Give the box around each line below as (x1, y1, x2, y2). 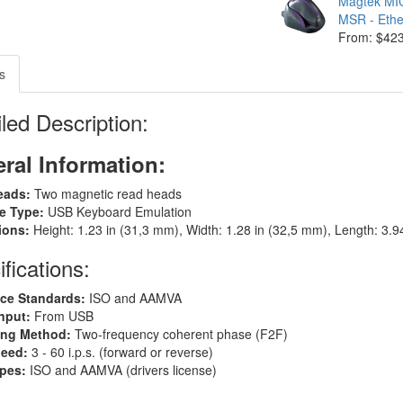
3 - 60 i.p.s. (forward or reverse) (31, 343, 213, 361)
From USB (33, 307, 94, 325)
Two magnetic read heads (33, 184, 182, 202)
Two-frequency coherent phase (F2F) (70, 325, 288, 343)
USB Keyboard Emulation (47, 202, 192, 220)
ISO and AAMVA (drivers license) (29, 361, 217, 379)
